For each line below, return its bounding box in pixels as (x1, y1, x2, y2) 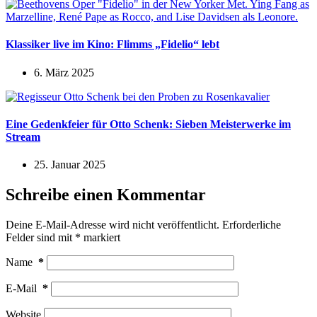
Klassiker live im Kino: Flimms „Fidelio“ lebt (6, 38, 219, 51)
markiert (81, 231, 120, 243)
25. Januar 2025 (34, 158, 105, 171)
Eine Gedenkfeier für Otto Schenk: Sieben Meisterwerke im (6, 117, 291, 130)
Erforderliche (222, 218, 281, 231)
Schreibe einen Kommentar (6, 185, 206, 204)
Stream (6, 130, 40, 143)
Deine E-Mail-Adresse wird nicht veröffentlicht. (6, 218, 219, 231)
